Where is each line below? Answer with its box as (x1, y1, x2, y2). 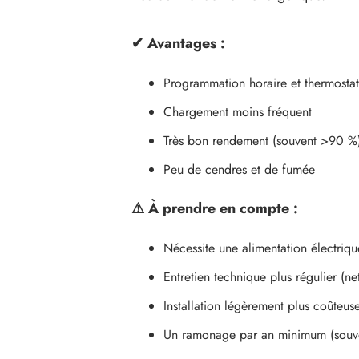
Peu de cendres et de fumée (163, 159, 315, 179)
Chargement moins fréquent (163, 102, 312, 121)
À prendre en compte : (143, 197, 298, 219)
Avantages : (143, 32, 225, 54)
